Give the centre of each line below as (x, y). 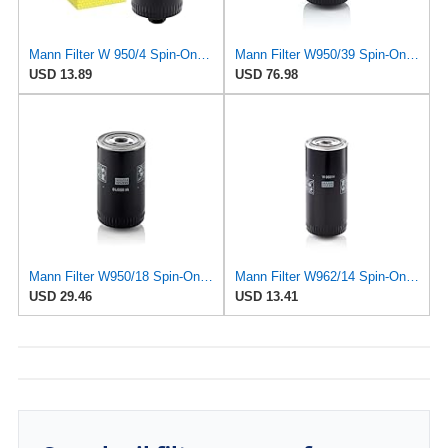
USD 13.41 (266, 296)
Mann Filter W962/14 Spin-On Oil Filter (412, 276)
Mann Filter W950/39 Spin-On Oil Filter (412, 54)
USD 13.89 (60, 74)
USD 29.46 (60, 296)
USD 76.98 (266, 74)
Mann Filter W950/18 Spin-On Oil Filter (206, 276)
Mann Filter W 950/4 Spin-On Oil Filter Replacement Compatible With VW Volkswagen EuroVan (203, 54)
